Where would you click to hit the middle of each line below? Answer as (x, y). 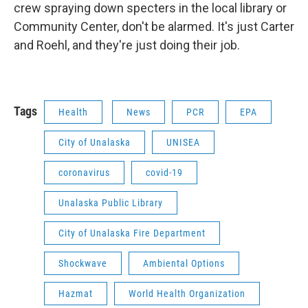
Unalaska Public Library (111, 203)
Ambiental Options (184, 263)
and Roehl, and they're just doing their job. (127, 45)
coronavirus (84, 173)
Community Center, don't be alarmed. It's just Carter (154, 26)
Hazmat (76, 294)
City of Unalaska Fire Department (132, 233)
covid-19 (164, 173)
